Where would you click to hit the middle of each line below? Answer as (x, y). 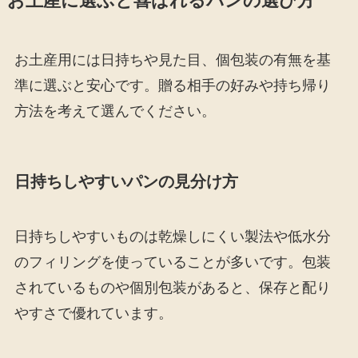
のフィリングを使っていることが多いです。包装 (172, 263)
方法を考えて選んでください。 (115, 111)
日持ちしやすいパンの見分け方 (126, 181)
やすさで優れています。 (93, 314)
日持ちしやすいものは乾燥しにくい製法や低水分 (172, 237)
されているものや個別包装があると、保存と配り (172, 288)
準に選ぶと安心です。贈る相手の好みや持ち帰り (172, 85)
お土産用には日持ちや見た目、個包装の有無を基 (172, 60)
